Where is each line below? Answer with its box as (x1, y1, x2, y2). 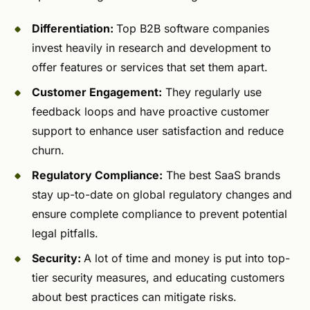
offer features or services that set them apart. (32, 60, 268, 75)
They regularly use (162, 85, 262, 100)
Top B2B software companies (116, 21, 269, 36)
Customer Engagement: (32, 85, 162, 100)
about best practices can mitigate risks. (32, 290, 237, 304)
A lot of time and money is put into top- (84, 251, 290, 266)
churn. (32, 143, 64, 158)
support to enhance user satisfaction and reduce (32, 124, 284, 138)
